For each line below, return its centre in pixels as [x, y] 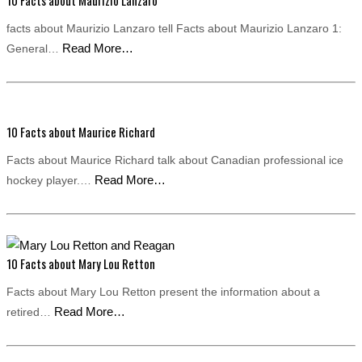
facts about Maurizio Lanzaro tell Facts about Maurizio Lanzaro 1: [174, 28]
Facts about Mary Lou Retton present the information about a [163, 292]
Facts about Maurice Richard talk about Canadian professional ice [175, 160]
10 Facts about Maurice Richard [81, 132]
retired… [30, 312]
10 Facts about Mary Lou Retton [81, 263]
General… [34, 48]
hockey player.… [51, 180]
